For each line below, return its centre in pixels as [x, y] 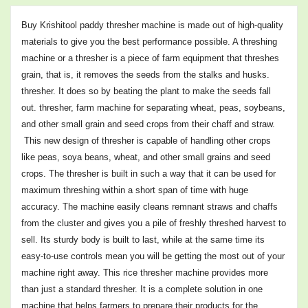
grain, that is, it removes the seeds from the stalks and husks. [145, 74]
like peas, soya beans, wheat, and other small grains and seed [146, 157]
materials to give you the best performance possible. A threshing [149, 41]
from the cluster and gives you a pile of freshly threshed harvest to [154, 223]
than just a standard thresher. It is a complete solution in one [142, 289]
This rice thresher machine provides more [186, 272]
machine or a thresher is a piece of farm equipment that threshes [150, 58]
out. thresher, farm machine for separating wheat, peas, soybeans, [153, 107]
